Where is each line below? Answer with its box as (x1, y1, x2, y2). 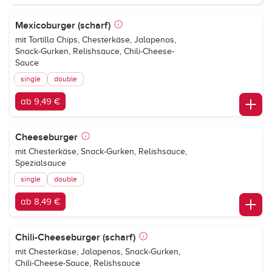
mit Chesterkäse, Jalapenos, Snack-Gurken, (15, 247, 180, 256)
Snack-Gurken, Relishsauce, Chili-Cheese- (15, 47, 174, 56)
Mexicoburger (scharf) (15, 19, 110, 32)
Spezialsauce (15, 158, 66, 168)
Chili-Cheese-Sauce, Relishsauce (15, 259, 140, 268)
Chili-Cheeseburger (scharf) (15, 231, 135, 243)
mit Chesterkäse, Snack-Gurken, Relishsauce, (15, 147, 187, 156)
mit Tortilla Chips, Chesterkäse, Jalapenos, (15, 35, 176, 44)
